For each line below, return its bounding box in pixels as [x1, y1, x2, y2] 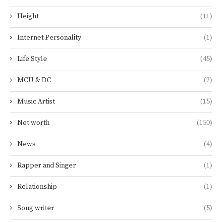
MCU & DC [17, 76, 51, 85]
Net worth [17, 118, 50, 127]
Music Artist [17, 97, 55, 106]
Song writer [17, 204, 54, 213]
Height [17, 12, 39, 21]
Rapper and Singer [17, 161, 76, 170]
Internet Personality [17, 33, 81, 42]
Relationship [17, 182, 57, 191]
